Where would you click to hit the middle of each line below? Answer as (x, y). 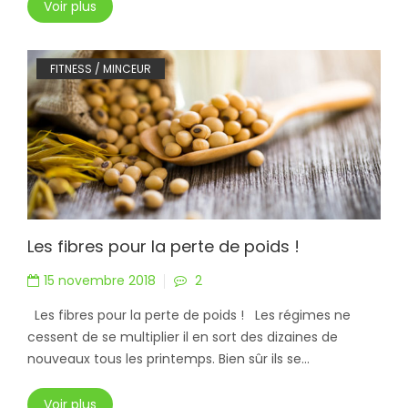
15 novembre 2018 (100, 281)
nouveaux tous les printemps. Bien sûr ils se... (168, 359)
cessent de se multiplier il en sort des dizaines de (183, 337)
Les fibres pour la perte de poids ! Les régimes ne (189, 316)
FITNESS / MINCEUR (101, 69)
